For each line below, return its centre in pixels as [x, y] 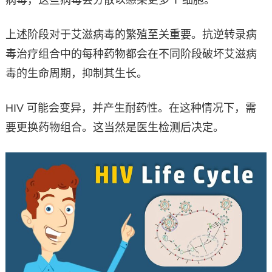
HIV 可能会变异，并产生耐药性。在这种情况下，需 [131, 108]
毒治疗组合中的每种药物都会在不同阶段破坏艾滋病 [131, 54]
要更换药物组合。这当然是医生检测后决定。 [114, 127]
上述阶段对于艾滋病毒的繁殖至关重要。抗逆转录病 [131, 34]
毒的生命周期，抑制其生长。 [76, 73]
